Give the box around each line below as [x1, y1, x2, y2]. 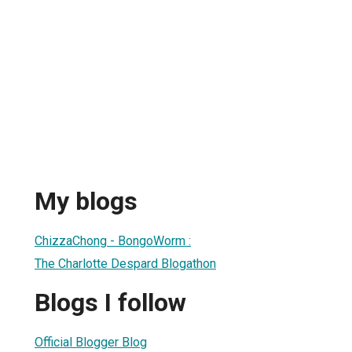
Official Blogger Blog [35, 334, 147, 350]
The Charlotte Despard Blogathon [35, 255, 216, 271]
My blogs [35, 186, 137, 217]
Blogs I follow [35, 288, 186, 318]
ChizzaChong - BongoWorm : [35, 233, 191, 248]
